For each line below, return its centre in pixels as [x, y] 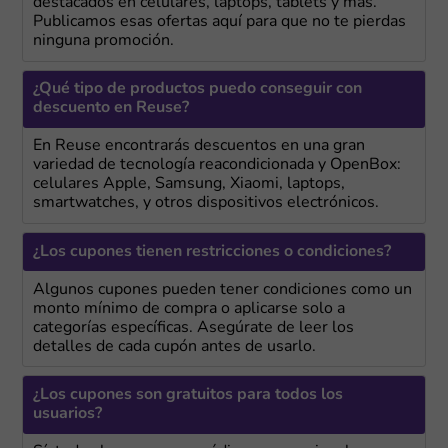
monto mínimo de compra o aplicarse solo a [188, 308]
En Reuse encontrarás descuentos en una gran [198, 146]
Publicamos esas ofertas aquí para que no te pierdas [219, 22]
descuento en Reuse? [110, 108]
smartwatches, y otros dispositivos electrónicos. [205, 203]
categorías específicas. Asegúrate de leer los [193, 327]
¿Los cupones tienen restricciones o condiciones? [211, 251]
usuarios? [67, 413]
